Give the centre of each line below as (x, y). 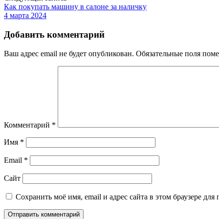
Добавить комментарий (54, 35)
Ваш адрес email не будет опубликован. (69, 53)
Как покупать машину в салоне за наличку (75, 7)
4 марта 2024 (25, 16)
